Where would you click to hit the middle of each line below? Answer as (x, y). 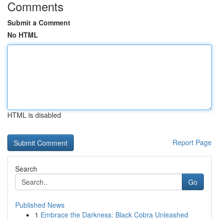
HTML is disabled (34, 115)
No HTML (23, 35)
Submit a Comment (39, 22)
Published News (40, 205)
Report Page (192, 142)
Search (26, 169)
